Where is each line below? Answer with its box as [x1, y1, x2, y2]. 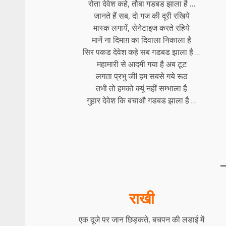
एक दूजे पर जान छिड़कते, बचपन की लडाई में [79, 213, 205, 225]
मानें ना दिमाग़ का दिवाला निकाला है [92, 34, 192, 45]
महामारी [96, 58, 119, 70]
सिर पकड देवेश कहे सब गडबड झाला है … [82, 46, 201, 58]
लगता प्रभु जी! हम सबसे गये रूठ [95, 70, 188, 82]
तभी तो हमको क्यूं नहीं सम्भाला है [96, 82, 188, 94]
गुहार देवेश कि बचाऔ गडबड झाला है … [86, 94, 197, 106]
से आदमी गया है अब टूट [118, 58, 187, 70]
